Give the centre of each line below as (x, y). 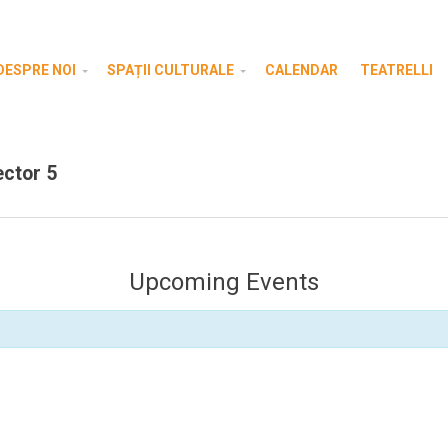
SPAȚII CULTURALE (170, 70)
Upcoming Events (224, 281)
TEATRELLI (396, 70)
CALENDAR (301, 70)
